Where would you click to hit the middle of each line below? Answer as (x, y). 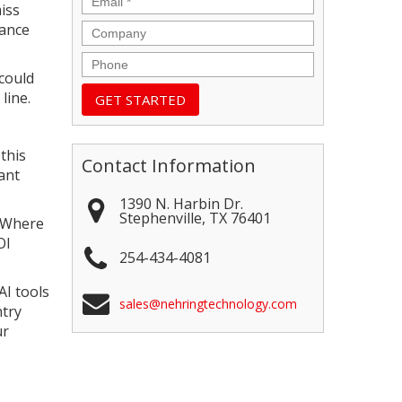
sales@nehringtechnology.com (209, 304)
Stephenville (161, 218)
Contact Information (169, 166)
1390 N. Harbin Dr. (182, 204)
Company (116, 30)
